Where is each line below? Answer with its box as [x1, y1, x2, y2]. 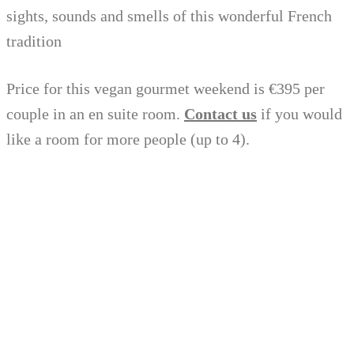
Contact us [184, 105, 257, 123]
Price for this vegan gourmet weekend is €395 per [6, 80, 325, 98]
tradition [6, 32, 62, 51]
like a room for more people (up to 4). [6, 130, 250, 149]
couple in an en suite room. [6, 105, 184, 123]
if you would [257, 105, 342, 123]
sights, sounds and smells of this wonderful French [6, 7, 332, 25]
